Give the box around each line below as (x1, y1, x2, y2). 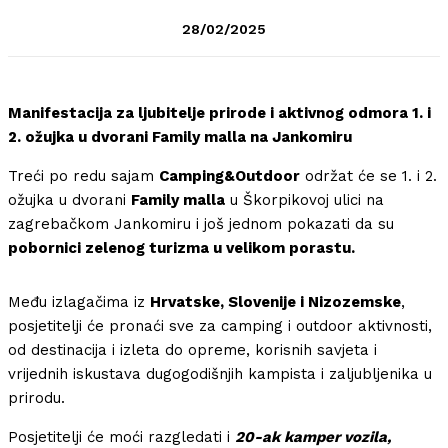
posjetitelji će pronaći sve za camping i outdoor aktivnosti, (8, 317, 432, 336)
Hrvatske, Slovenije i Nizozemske (150, 293, 401, 312)
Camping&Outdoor (159, 167, 300, 186)
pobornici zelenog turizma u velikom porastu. (8, 239, 355, 258)
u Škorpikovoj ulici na (225, 191, 384, 210)
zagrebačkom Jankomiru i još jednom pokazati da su (8, 215, 394, 234)
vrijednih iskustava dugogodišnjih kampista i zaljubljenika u (8, 365, 432, 384)
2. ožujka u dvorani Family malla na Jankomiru (8, 128, 352, 147)
